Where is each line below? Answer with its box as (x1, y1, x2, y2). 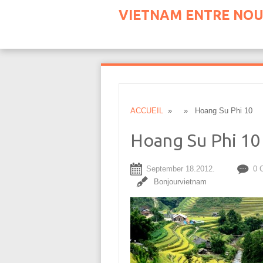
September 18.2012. (146, 164, 215, 173)
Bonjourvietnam (153, 177, 207, 186)
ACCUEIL (130, 106, 163, 115)
